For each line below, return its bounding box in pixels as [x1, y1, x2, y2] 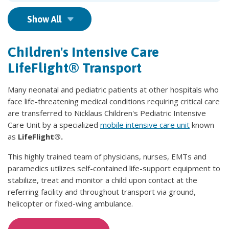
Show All [27, 14, 61, 25]
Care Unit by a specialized [8, 120, 100, 130]
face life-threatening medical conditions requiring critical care [8, 96, 220, 107]
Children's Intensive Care [8, 44, 159, 60]
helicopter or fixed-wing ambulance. [8, 198, 133, 209]
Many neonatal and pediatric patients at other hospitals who [8, 84, 219, 95]
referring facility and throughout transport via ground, [8, 187, 196, 197]
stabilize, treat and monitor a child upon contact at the [8, 175, 197, 186]
